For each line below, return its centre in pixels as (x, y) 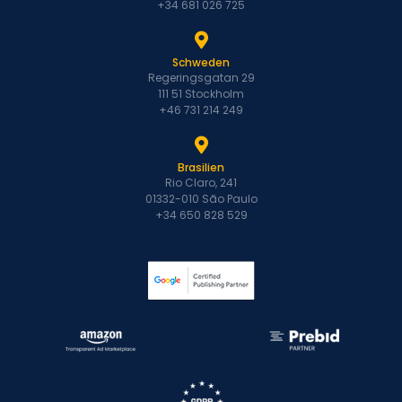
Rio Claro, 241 (201, 183)
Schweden (201, 63)
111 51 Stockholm (201, 94)
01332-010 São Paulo (201, 199)
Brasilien (201, 168)
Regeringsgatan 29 (201, 78)
